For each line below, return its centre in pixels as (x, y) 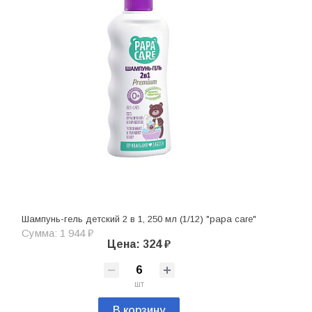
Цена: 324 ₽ (139, 244)
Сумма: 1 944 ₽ (57, 233)
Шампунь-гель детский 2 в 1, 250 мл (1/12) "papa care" (139, 219)
